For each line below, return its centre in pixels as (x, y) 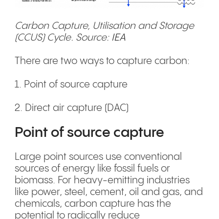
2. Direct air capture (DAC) (73, 108)
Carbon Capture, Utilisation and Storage (104, 26)
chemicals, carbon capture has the (93, 204)
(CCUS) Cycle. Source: (63, 38)
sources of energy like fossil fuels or (92, 169)
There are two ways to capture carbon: (102, 61)
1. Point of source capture (72, 85)
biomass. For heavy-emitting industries (102, 180)
